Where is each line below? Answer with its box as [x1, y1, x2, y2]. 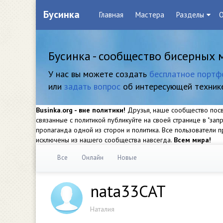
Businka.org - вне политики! [36, 106, 125, 114]
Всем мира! [174, 135, 211, 144]
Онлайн [82, 153, 104, 162]
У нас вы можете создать [48, 68, 149, 80]
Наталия [90, 205, 114, 214]
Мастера [135, 10, 164, 19]
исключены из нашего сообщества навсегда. [36, 135, 174, 144]
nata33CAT [90, 180, 166, 202]
